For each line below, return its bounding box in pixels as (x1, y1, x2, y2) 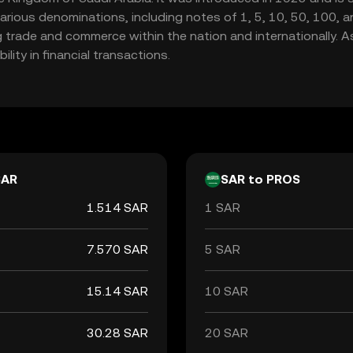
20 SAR (205, 325, 248, 340)
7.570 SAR (87, 242, 148, 257)
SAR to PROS (221, 172, 300, 187)
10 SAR (205, 284, 248, 299)
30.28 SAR (87, 325, 148, 340)
